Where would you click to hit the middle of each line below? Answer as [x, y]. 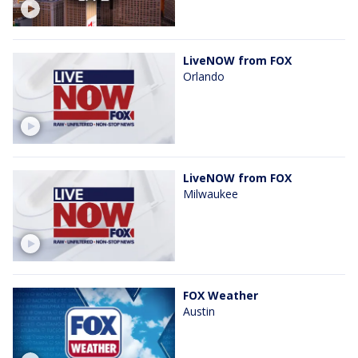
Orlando [204, 76]
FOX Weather [221, 296]
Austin [199, 312]
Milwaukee [211, 194]
